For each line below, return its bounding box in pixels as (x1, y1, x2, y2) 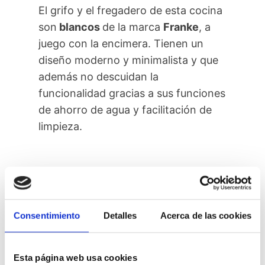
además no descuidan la (38, 70, 159, 83)
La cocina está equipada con (38, 218, 182, 231)
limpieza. (38, 120, 83, 133)
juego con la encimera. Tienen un (38, 37, 204, 50)
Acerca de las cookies (160, 210, 251, 221)
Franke (163, 21, 199, 34)
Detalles (103, 210, 137, 221)
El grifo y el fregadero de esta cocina (38, 4, 223, 17)
